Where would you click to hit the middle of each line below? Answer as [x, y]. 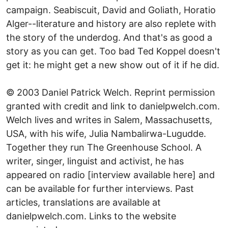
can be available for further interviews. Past [100, 188]
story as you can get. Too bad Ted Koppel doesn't [113, 51]
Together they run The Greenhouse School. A [104, 147]
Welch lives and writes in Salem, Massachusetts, [109, 120]
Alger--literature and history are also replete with [111, 23]
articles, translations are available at [83, 202]
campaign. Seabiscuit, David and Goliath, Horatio [111, 10]
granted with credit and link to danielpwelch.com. [113, 106]
